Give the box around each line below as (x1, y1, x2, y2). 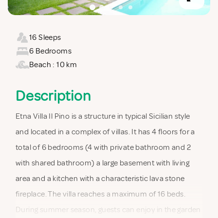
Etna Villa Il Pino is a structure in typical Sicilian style (16, 111, 190, 121)
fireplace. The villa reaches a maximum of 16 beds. (16, 189, 185, 199)
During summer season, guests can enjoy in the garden (16, 204, 201, 215)
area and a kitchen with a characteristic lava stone (16, 173, 185, 183)
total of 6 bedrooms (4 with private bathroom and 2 (16, 142, 191, 152)
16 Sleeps (29, 32, 61, 42)
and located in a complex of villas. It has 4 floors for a (16, 127, 195, 137)
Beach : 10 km (29, 59, 77, 70)
